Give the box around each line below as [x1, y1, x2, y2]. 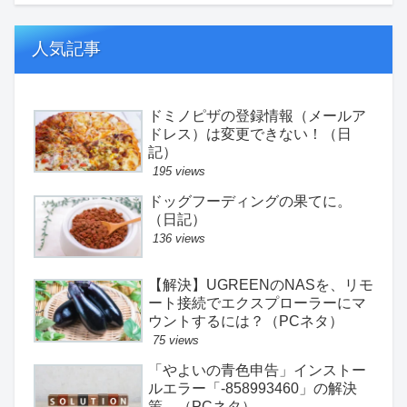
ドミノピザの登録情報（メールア [148, 107, 366, 124]
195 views [153, 164, 205, 178]
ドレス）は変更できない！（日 [148, 125, 352, 142]
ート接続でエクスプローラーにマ [148, 295, 366, 312]
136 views [153, 231, 205, 245]
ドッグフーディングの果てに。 [148, 193, 352, 209]
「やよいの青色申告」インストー [148, 362, 366, 379]
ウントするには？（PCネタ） [148, 313, 343, 330]
